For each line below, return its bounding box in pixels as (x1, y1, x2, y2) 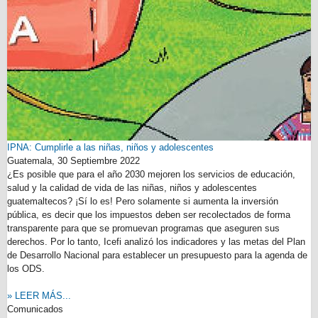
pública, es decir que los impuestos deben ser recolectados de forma (7, 209, 290, 220)
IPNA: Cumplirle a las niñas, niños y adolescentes (7, 142, 214, 153)
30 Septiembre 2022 (57, 155, 140, 166)
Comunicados (7, 304, 63, 314)
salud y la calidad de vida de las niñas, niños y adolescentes (7, 182, 257, 193)
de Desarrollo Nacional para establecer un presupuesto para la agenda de (7, 250, 307, 261)
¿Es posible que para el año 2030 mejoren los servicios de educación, (7, 169, 295, 180)
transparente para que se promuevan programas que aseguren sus (7, 223, 280, 234)
